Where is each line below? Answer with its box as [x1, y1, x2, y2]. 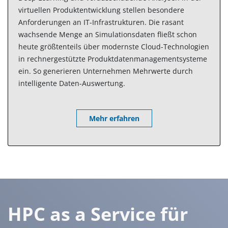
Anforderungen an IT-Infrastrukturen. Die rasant [18, 17, 184, 27]
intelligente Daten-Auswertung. [18, 78, 125, 88]
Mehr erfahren [89, 113, 139, 123]
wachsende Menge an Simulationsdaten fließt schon [18, 30, 197, 39]
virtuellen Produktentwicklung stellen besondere [18, 5, 184, 15]
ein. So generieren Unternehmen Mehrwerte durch [18, 66, 193, 76]
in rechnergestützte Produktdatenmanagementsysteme [18, 54, 207, 64]
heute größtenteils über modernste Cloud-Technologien [18, 42, 209, 51]
